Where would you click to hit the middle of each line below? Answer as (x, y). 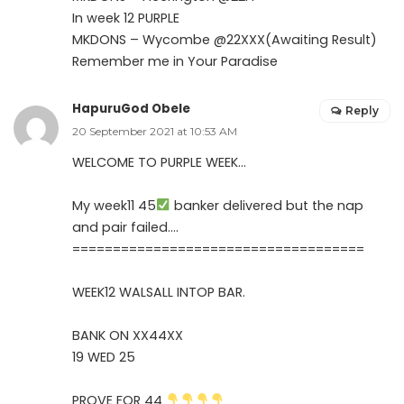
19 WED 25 (104, 357)
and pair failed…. (125, 227)
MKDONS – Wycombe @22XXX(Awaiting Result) (225, 39)
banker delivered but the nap (267, 205)
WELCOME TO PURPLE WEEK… (159, 162)
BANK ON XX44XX (128, 335)
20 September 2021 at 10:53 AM (155, 131)
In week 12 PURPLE (126, 18)
